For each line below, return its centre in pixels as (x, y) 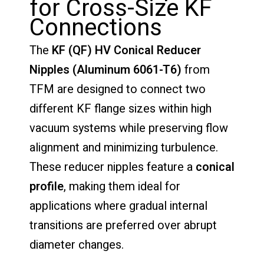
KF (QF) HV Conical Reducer (126, 50)
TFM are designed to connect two (118, 89)
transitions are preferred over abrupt (123, 225)
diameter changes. (77, 245)
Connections (96, 28)
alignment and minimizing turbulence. (124, 147)
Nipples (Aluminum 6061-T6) (105, 70)
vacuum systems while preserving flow (129, 128)
